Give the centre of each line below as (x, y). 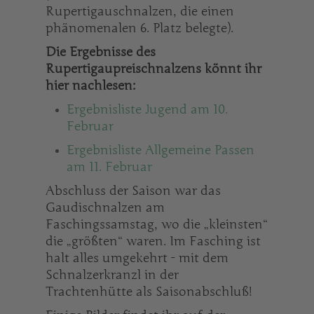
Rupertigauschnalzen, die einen (140, 11)
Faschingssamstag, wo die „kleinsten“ (157, 224)
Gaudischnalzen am (105, 207)
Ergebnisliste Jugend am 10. (147, 109)
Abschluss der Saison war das (133, 190)
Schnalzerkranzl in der (112, 274)
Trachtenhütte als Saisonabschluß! (149, 291)
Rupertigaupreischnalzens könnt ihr (153, 68)
